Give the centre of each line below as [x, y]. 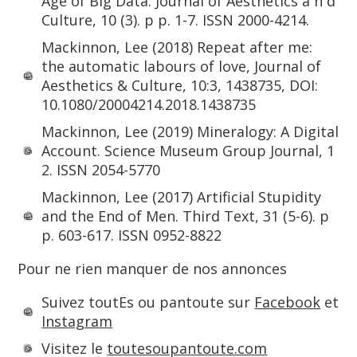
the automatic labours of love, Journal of [182, 66]
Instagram [77, 321]
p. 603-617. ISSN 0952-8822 [132, 235]
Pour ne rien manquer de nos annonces [153, 269]
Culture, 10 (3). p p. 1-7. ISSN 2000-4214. [176, 20]
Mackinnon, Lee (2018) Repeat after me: [177, 47]
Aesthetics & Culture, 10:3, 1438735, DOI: [180, 85]
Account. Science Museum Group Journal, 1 [188, 151]
